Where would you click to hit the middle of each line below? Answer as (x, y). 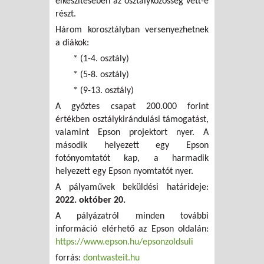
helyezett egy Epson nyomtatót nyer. (124, 171)
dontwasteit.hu (111, 258)
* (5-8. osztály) (101, 75)
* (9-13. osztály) (103, 90)
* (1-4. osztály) (101, 59)
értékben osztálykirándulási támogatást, (132, 119)
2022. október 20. (90, 200)
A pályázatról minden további (132, 216)
